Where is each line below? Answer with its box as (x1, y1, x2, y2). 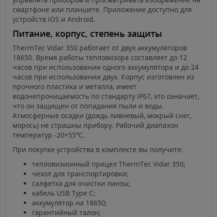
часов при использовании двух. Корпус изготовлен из (13, 72, 194, 82)
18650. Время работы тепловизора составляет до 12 (13, 53, 187, 62)
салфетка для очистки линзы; (32, 179, 130, 188)
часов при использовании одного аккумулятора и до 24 (13, 62, 199, 72)
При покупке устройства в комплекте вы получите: (13, 145, 183, 155)
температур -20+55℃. (13, 130, 85, 140)
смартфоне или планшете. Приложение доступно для (13, 5, 192, 15)
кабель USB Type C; (32, 188, 95, 198)
